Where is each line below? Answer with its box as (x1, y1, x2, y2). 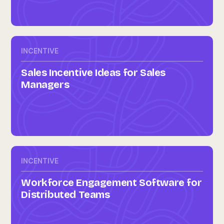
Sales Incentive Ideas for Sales (21, 66, 165, 78)
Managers (21, 78, 69, 90)
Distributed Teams (21, 188, 110, 200)
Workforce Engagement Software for (21, 176, 202, 188)
